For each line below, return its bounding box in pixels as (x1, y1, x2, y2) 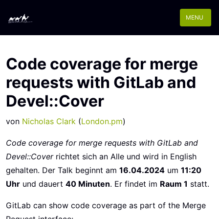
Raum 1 (160, 179, 188, 189)
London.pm (81, 116, 123, 126)
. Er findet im (110, 179, 160, 189)
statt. (188, 179, 209, 189)
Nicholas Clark (22, 116, 76, 126)
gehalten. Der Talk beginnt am (6, 165, 119, 175)
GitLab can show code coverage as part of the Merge (6, 200, 206, 210)
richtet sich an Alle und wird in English (53, 152, 197, 161)
